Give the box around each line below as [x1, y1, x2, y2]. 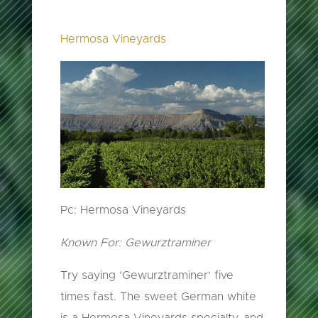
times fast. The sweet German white [60, 290, 256, 302]
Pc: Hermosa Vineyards [60, 204, 186, 216]
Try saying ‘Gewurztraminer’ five [60, 269, 234, 281]
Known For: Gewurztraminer [60, 236, 211, 248]
